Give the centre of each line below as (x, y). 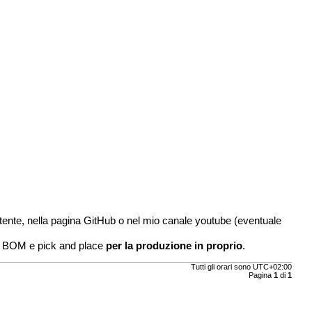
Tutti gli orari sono (221, 267)
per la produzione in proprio (174, 245)
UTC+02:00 (272, 267)
